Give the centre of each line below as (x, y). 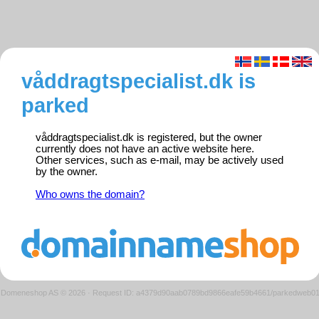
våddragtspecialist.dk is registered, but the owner (149, 138)
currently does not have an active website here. (145, 149)
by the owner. (67, 172)
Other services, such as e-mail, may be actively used (159, 161)
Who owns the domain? (90, 195)
